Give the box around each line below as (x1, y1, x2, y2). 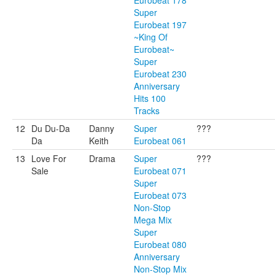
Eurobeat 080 (134, 238, 187, 250)
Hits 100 (134, 92, 166, 104)
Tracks (134, 104, 160, 117)
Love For (31, 152, 66, 165)
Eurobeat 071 (134, 165, 187, 177)
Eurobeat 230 (134, 68, 187, 80)
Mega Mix (134, 214, 172, 226)
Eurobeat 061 (134, 134, 187, 147)
